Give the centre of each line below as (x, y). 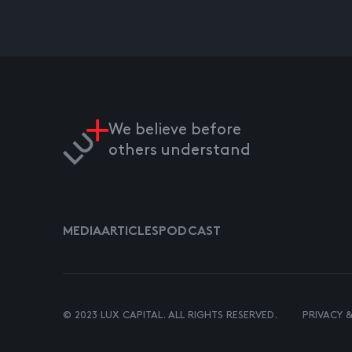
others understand (180, 150)
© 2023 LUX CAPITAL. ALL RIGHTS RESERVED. (170, 315)
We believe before (175, 130)
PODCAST (190, 233)
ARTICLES (130, 233)
